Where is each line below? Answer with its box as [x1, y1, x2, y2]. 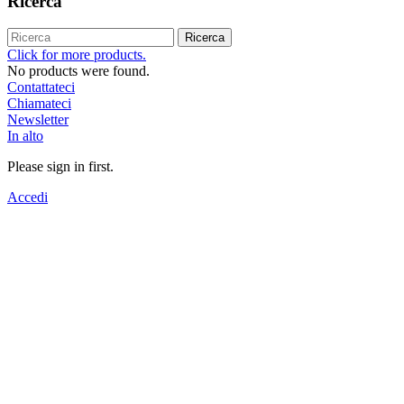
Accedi [7, 189, 48, 206]
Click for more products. [7, 47, 146, 63]
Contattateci [7, 79, 75, 96]
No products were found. [7, 63, 150, 79]
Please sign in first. [7, 159, 114, 175]
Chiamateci [7, 96, 71, 112]
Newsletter [7, 112, 69, 128]
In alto [7, 128, 43, 144]
